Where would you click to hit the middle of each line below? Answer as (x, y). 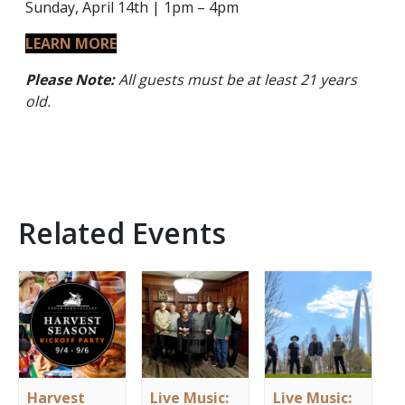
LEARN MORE (71, 43)
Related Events (122, 233)
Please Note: (72, 80)
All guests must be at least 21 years (238, 80)
